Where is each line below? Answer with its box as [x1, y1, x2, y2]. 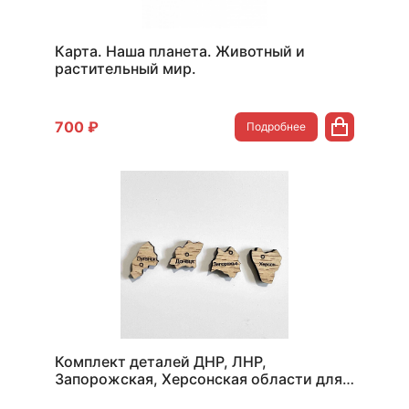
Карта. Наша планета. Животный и [55, 42, 305, 60]
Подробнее [246, 120, 306, 133]
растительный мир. [55, 59, 196, 78]
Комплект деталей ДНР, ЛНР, [55, 352, 267, 371]
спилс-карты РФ [55, 387, 173, 405]
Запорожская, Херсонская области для [55, 370, 342, 388]
